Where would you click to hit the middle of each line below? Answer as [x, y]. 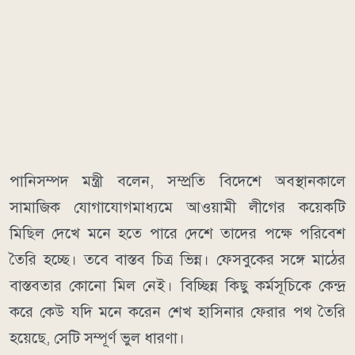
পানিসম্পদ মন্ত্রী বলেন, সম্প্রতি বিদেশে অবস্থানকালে [177, 181]
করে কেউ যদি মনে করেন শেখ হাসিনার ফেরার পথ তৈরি [177, 311]
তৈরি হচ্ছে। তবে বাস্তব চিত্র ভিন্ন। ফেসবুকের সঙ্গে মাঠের [177, 259]
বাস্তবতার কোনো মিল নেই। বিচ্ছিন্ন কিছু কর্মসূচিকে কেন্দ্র [177, 285]
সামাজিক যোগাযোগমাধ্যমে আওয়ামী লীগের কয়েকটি [177, 207]
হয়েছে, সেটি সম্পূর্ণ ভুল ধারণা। [97, 338]
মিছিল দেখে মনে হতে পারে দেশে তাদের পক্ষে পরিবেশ [177, 233]
